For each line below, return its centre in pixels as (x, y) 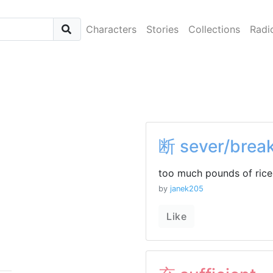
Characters (111, 29)
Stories (162, 29)
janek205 (187, 189)
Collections (214, 29)
